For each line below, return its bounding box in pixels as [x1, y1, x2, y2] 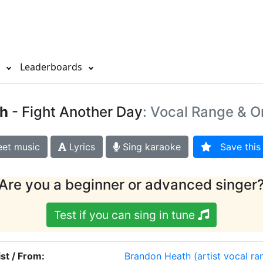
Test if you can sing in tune [54, 208, 198, 222]
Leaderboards [20, 60, 85, 74]
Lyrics [66, 141, 95, 153]
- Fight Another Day [8, 103, 143, 121]
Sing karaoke [119, 141, 181, 153]
